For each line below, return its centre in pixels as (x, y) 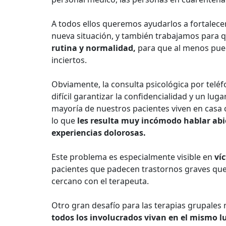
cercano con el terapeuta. (100, 181)
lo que (63, 121)
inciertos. (69, 60)
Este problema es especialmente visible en (133, 157)
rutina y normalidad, (95, 48)
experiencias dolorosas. (99, 133)
